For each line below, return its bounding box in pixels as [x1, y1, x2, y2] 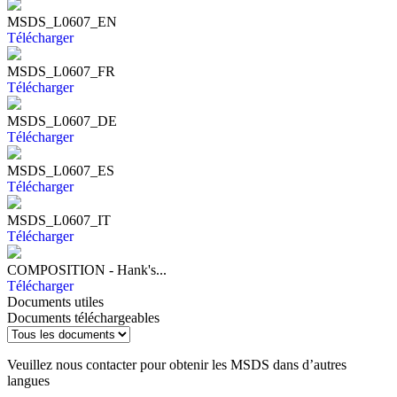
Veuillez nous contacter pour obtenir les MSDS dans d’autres [7, 356, 346, 372]
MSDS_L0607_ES [7, 162, 114, 178]
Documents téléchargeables [7, 309, 160, 325]
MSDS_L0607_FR [7, 63, 115, 79]
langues [7, 372, 50, 388]
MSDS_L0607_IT [7, 212, 111, 228]
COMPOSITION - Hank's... [7, 261, 167, 277]
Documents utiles [7, 293, 104, 309]
